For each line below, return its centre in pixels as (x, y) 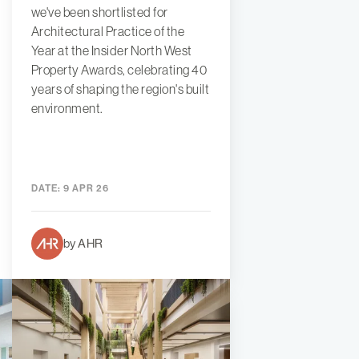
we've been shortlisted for (99, 12)
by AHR (83, 244)
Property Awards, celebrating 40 (119, 70)
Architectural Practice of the (108, 32)
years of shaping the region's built (120, 89)
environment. (67, 109)
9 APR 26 (85, 189)
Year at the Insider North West (111, 51)
